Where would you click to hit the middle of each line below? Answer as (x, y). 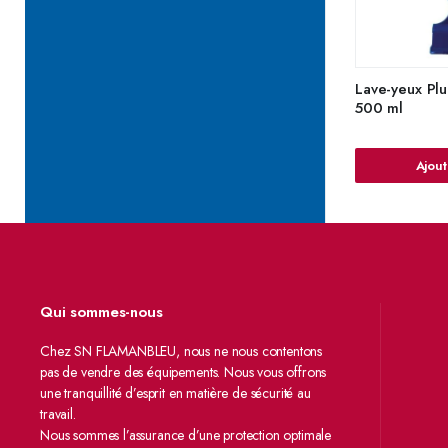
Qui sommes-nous (101, 312)
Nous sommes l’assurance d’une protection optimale (186, 435)
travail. (58, 414)
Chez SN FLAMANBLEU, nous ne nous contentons (181, 351)
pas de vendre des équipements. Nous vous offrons (183, 372)
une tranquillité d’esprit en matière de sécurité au (175, 393)
